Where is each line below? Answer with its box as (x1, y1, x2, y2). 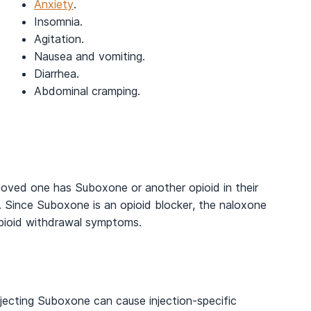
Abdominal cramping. (34, 83, 140, 98)
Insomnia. (34, 14, 83, 28)
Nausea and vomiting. (34, 49, 145, 63)
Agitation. (34, 31, 84, 46)
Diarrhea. (34, 66, 79, 81)
